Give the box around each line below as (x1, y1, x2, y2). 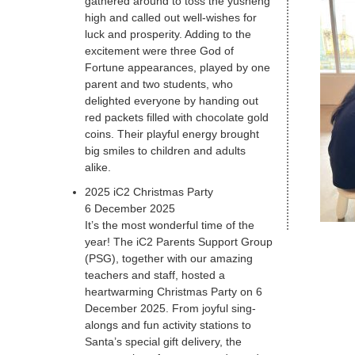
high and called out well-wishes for (85, 11, 258, 25)
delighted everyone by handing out (85, 94, 259, 108)
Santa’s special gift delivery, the (85, 335, 242, 349)
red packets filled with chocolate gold (85, 111, 269, 124)
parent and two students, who (85, 78, 234, 91)
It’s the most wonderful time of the (85, 219, 255, 232)
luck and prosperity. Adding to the (85, 28, 252, 41)
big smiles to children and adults (85, 144, 246, 158)
